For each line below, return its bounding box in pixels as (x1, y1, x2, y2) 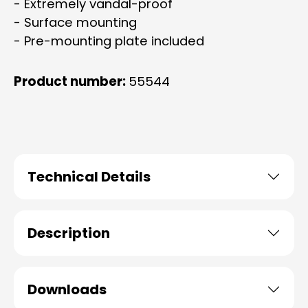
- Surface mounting (14, 14, 137, 31)
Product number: (14, 73, 129, 90)
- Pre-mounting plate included (14, 32, 204, 49)
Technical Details (27, 167, 151, 186)
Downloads (27, 280, 107, 299)
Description (27, 223, 110, 243)
